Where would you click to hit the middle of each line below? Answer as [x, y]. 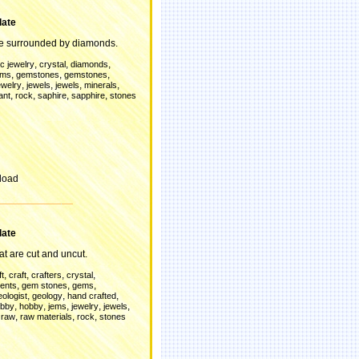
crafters [46, 275]
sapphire [88, 95]
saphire [52, 95]
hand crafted [92, 296]
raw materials [46, 317]
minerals [101, 85]
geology [47, 296]
